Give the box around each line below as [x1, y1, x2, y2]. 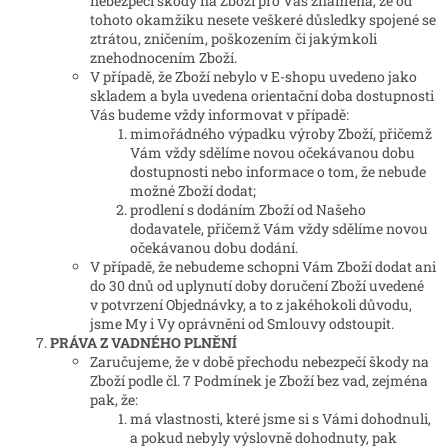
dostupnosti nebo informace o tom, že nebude [130, 162, 426, 182]
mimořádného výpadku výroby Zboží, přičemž [130, 124, 432, 144]
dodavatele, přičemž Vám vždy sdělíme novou [130, 219, 428, 239]
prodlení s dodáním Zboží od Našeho [130, 200, 366, 220]
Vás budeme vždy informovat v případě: [90, 105, 349, 125]
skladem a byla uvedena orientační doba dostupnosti [90, 86, 434, 106]
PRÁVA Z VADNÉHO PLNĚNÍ [50, 333, 237, 353]
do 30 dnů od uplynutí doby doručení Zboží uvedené [90, 276, 424, 296]
